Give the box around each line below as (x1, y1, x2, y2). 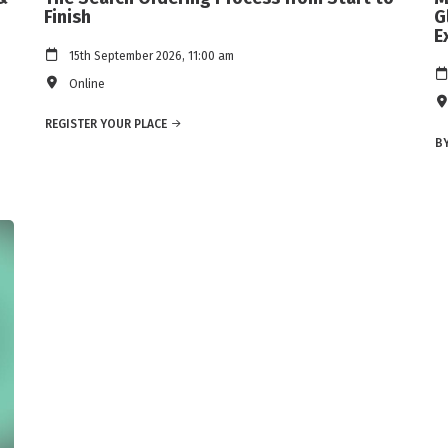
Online (69, 77, 105, 92)
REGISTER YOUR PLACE (45, 117, 167, 132)
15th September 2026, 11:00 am (69, 49, 234, 64)
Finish (44, 6, 91, 29)
